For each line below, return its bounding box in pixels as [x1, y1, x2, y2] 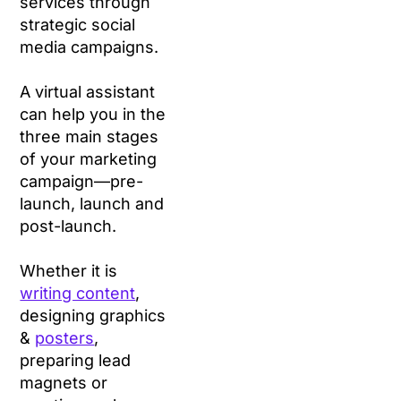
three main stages [20, 127, 159, 147]
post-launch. [20, 217, 117, 236]
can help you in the [20, 105, 166, 124]
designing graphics [20, 306, 166, 326]
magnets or [20, 373, 108, 393]
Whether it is [20, 261, 118, 281]
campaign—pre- [20, 172, 144, 192]
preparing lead [20, 351, 132, 371]
